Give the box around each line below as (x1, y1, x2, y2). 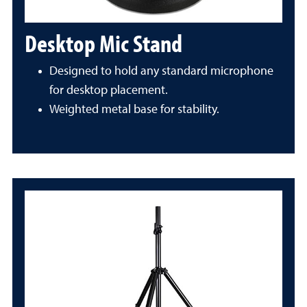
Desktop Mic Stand (25, 27, 182, 58)
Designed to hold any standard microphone (49, 65, 273, 77)
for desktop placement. (49, 84, 168, 97)
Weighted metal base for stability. (49, 103, 219, 116)
